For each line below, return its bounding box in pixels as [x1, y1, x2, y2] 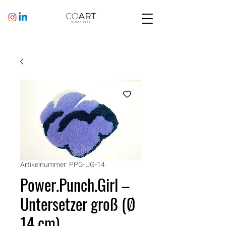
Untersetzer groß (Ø [20, 192, 135, 215]
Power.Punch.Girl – [20, 173, 130, 196]
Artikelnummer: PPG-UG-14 [20, 159, 105, 170]
